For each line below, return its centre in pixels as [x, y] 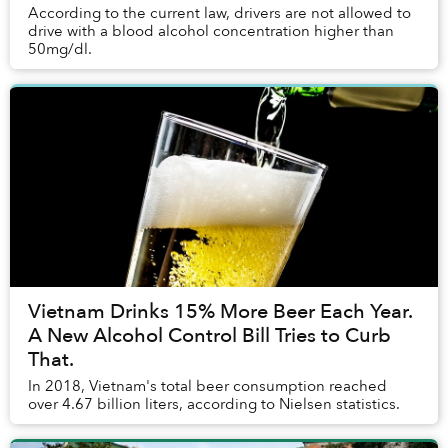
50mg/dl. [60, 49]
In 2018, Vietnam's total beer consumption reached [207, 386]
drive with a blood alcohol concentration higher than [211, 31]
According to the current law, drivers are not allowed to [219, 13]
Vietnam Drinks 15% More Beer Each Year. [220, 312]
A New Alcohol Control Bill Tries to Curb [209, 336]
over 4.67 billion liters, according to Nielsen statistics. [214, 404]
